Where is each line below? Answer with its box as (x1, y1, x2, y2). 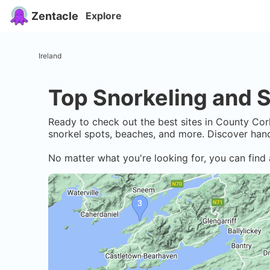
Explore (86, 10, 122, 22)
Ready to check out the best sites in (48, 116, 216, 128)
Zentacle (31, 9, 78, 22)
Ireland (39, 51, 61, 60)
